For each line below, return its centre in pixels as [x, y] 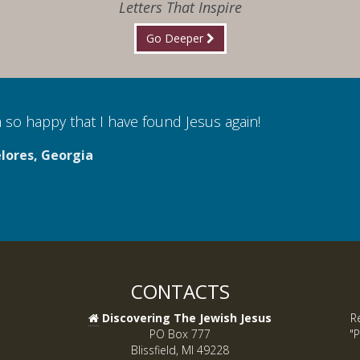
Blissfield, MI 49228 [180, 350]
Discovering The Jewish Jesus [187, 318]
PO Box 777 [180, 334]
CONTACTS [180, 292]
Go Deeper [176, 39]
